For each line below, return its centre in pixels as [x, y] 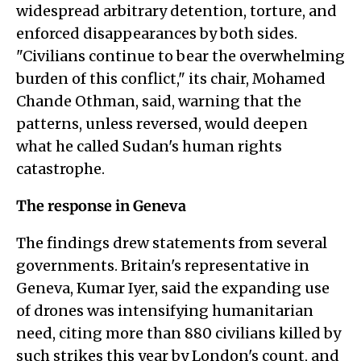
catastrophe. [60, 169]
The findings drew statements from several [172, 243]
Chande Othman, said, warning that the [159, 102]
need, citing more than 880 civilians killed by [178, 334]
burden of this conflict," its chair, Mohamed [171, 79]
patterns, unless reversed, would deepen [162, 124]
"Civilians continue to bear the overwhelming [180, 56]
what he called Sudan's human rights [149, 147]
